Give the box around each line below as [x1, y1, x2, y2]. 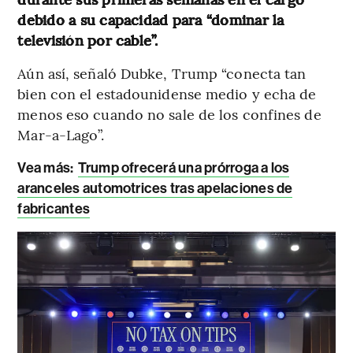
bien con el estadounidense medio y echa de [17, 83, 317, 103]
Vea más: [17, 158, 76, 176]
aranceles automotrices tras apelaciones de [17, 179, 293, 197]
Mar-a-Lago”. [17, 124, 105, 144]
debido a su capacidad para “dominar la [17, 9, 284, 29]
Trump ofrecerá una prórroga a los [77, 158, 290, 176]
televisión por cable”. [17, 29, 158, 50]
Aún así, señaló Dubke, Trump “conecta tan [17, 62, 307, 83]
